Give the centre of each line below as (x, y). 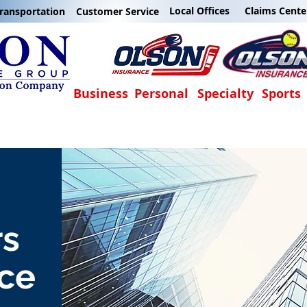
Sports (281, 94)
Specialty (225, 94)
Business (101, 94)
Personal (161, 94)
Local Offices (199, 11)
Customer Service (118, 11)
